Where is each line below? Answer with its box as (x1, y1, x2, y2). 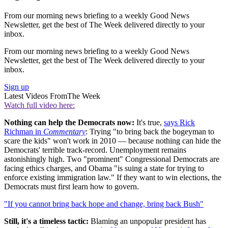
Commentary (43, 127, 85, 136)
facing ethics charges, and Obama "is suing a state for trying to (4, 163, 204, 173)
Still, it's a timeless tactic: (4, 216, 89, 225)
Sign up (4, 82, 29, 91)
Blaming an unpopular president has (89, 216, 206, 225)
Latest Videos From (4, 91, 67, 100)
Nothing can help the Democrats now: (4, 118, 134, 127)
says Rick (164, 118, 195, 127)
